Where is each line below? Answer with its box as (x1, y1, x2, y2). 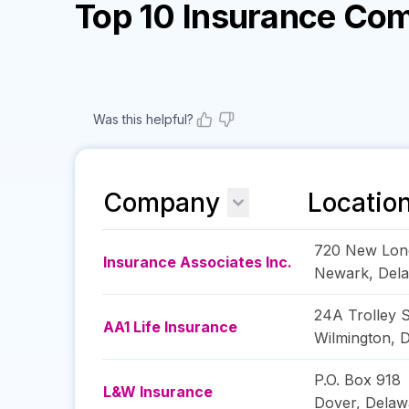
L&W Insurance (103, 383, 213, 401)
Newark (314, 264, 369, 282)
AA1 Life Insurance (103, 318, 237, 336)
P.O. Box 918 (314, 371, 401, 389)
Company (103, 187, 220, 218)
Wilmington (314, 329, 391, 347)
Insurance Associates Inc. (103, 253, 292, 271)
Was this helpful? (93, 111, 194, 127)
